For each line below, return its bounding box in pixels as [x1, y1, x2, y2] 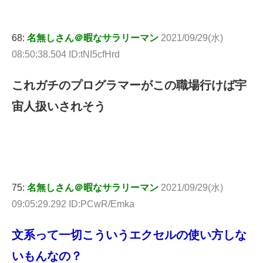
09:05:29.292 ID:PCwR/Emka [12, 198, 134, 209]
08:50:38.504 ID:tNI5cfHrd [12, 49, 120, 59]
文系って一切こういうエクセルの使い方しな [12, 228, 247, 241]
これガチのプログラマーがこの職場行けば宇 [12, 78, 247, 92]
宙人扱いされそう [12, 99, 106, 113]
